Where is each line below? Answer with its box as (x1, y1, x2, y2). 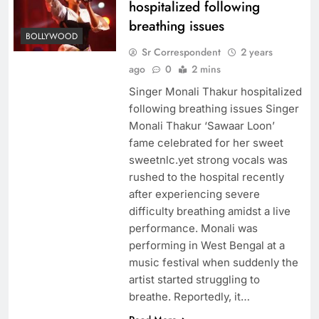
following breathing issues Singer (128, 102, 299, 116)
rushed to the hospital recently (128, 170, 284, 184)
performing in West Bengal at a (128, 239, 285, 253)
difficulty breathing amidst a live (128, 204, 291, 219)
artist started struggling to (128, 273, 260, 287)
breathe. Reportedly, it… (128, 290, 250, 304)
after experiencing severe (128, 187, 260, 202)
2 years (240, 45, 273, 60)
